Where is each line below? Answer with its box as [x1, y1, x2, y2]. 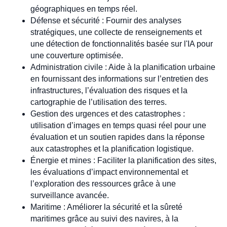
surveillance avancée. [30, 191, 109, 200]
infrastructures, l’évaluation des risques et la [30, 86, 187, 95]
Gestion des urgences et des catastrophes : [30, 109, 185, 118]
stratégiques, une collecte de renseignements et [30, 27, 202, 36]
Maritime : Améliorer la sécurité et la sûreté [30, 202, 182, 211]
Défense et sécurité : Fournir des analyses [30, 16, 181, 25]
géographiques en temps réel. [30, 4, 137, 13]
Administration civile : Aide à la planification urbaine [30, 62, 215, 71]
